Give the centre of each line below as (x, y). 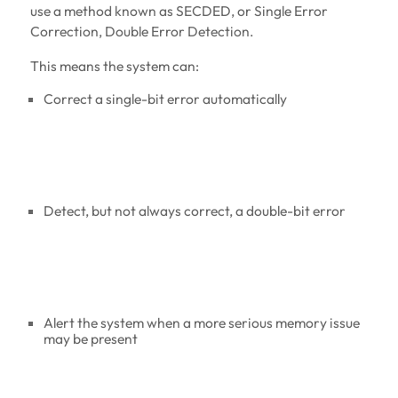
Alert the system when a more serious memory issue (202, 323)
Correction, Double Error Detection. (142, 32)
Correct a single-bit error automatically (166, 99)
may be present (91, 339)
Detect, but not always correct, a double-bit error (195, 211)
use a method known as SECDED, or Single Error (179, 11)
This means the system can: (114, 66)
